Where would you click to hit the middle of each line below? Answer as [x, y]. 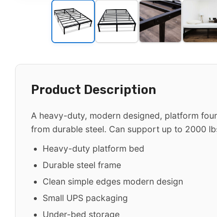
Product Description [93, 90]
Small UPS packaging [85, 198]
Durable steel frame [82, 165]
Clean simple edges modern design [113, 181]
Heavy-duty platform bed [93, 148]
